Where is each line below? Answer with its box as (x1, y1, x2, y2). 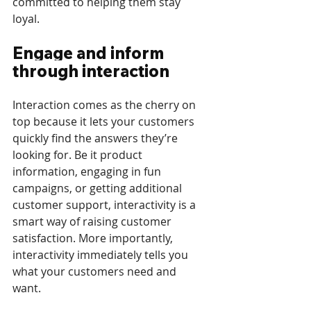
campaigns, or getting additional (12, 180, 185, 196)
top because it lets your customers (12, 114, 197, 130)
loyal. (12, 11, 42, 27)
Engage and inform (12, 42, 167, 64)
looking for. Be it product (12, 147, 145, 163)
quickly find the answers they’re (12, 131, 180, 146)
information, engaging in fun (12, 164, 164, 180)
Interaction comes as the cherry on (12, 97, 199, 113)
